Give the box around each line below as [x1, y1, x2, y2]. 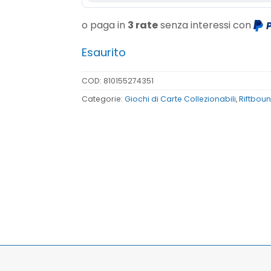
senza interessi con [157, 18, 253, 33]
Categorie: [81, 93, 125, 104]
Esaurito [81, 44, 126, 61]
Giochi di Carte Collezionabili [124, 93, 236, 104]
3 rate [127, 18, 158, 33]
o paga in [81, 18, 128, 33]
